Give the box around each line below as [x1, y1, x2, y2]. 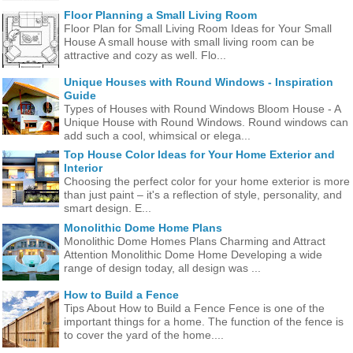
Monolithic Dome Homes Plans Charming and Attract [64, 234, 325, 247]
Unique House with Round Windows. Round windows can [64, 116, 348, 129]
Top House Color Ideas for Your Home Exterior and [64, 148, 335, 162]
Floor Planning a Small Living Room [64, 9, 257, 22]
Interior [64, 162, 102, 175]
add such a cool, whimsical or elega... [64, 129, 251, 143]
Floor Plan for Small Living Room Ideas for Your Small [64, 22, 332, 35]
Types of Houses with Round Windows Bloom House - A [64, 102, 340, 116]
